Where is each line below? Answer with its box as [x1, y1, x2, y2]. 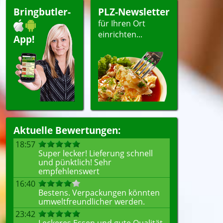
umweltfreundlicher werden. [38, 196, 145, 207]
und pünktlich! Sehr [38, 157, 111, 168]
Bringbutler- [13, 5, 71, 18]
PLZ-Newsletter [98, 5, 170, 18]
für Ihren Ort [98, 18, 145, 29]
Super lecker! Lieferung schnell [38, 148, 153, 159]
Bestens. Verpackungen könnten [38, 187, 160, 198]
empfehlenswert [38, 166, 100, 177]
